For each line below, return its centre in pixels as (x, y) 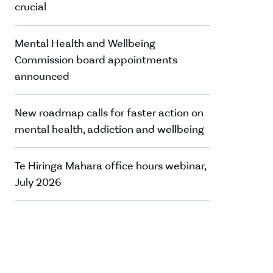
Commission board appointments (96, 60)
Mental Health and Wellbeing (85, 43)
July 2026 (38, 182)
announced (42, 76)
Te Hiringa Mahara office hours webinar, (110, 166)
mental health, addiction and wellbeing (109, 129)
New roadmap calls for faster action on (109, 113)
